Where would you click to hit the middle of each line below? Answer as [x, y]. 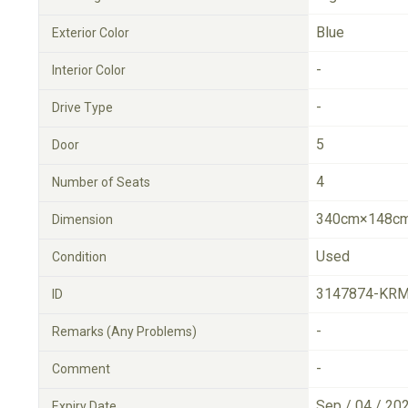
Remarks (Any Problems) [124, 331]
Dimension [82, 219]
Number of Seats [101, 182]
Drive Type [82, 107]
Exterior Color [91, 33]
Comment [81, 369]
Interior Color [89, 70]
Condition [79, 257]
